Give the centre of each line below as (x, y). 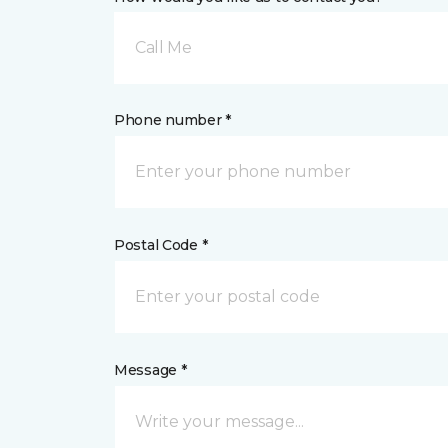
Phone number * (173, 120)
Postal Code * (161, 245)
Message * (150, 370)
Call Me (163, 47)
